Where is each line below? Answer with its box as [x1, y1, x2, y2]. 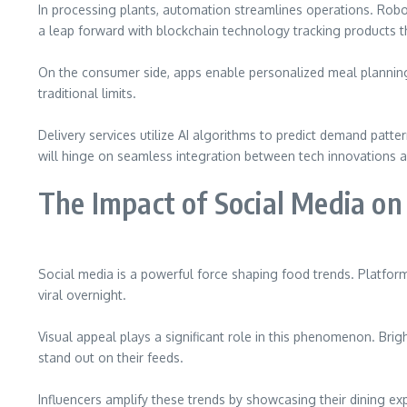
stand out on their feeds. [38, 350, 184, 365]
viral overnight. [38, 287, 126, 303]
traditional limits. [38, 85, 136, 101]
